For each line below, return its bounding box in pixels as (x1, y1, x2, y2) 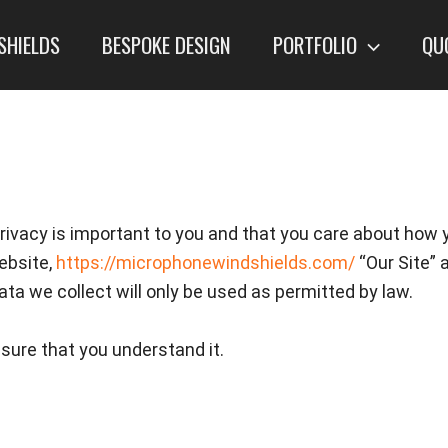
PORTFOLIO (273, 28, 358, 60)
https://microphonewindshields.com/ (56, 252, 355, 273)
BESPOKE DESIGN (102, 28, 232, 60)
